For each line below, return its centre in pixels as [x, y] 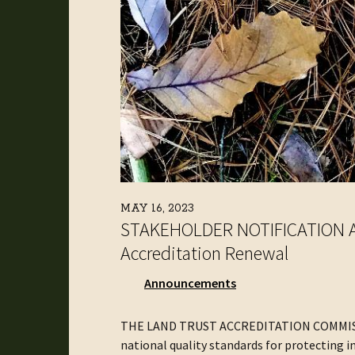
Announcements [190, 282]
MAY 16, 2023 [157, 208]
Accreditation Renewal [204, 253]
